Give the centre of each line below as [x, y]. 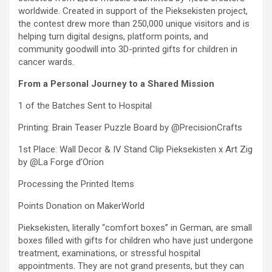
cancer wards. [46, 62]
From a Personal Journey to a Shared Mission [116, 84]
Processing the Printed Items [76, 184]
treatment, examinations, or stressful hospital [109, 253]
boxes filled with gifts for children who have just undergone [136, 241]
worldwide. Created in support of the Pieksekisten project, [133, 11]
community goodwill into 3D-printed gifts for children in [128, 49]
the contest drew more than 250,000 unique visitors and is [134, 24]
